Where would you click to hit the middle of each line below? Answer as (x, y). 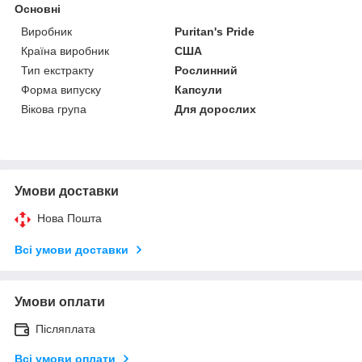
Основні (38, 8)
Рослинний (206, 70)
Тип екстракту (57, 70)
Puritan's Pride (215, 31)
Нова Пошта (69, 218)
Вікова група (54, 109)
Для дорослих (216, 109)
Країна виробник (65, 51)
